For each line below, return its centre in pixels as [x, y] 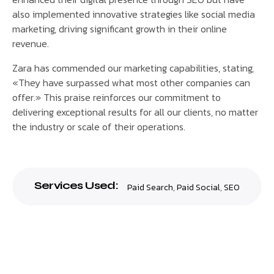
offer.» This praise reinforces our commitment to [117, 98]
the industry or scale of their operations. [99, 127]
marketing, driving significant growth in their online [120, 29]
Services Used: [76, 186]
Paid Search [150, 187]
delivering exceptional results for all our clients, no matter [135, 112]
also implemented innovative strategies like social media [134, 14]
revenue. [31, 44]
